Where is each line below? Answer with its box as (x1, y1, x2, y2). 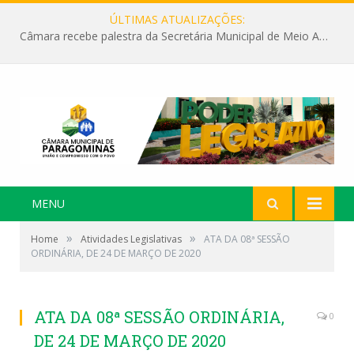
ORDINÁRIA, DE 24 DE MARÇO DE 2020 (31, 246, 201, 260)
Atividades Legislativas (81, 232, 182, 246)
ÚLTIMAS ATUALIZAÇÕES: (109, 12, 245, 27)
